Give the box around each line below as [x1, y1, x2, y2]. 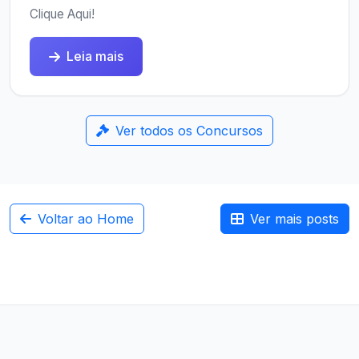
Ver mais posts [250, 211, 339, 227]
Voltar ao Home [38, 211, 134, 227]
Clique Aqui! [30, 6, 95, 22]
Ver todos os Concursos [115, 123, 263, 139]
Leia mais [67, 48, 123, 64]
